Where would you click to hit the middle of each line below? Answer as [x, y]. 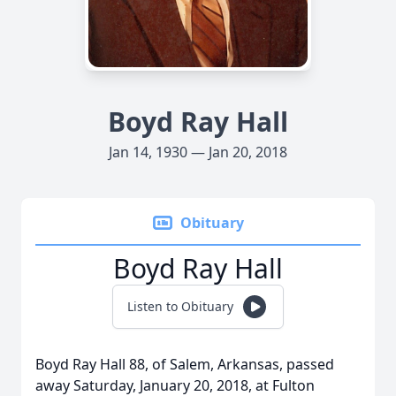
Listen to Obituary [180, 306]
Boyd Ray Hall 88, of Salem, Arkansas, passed [185, 364]
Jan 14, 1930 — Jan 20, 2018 [198, 152]
